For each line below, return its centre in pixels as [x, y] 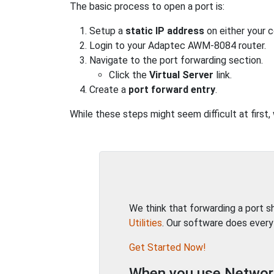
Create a [109, 90]
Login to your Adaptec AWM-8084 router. [178, 46]
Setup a [107, 31]
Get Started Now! [168, 247]
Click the [129, 75]
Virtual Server [181, 75]
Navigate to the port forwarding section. [176, 60]
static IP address [165, 31]
